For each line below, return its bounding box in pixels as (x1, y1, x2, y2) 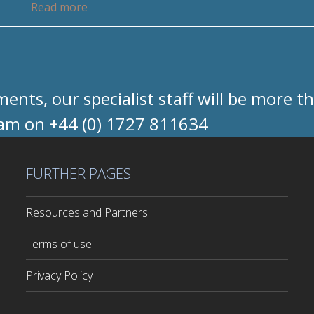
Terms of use (26, 235, 93, 252)
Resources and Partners (26, 204, 149, 220)
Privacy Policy (26, 267, 93, 283)
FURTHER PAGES (26, 163, 132, 183)
